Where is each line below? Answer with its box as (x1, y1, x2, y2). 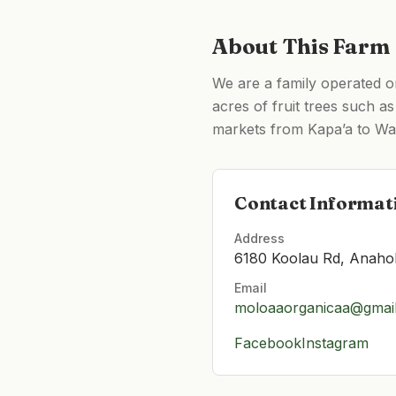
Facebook (234, 334, 301, 352)
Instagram (301, 334, 369, 352)
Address (234, 231, 285, 246)
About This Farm (212, 34, 390, 59)
